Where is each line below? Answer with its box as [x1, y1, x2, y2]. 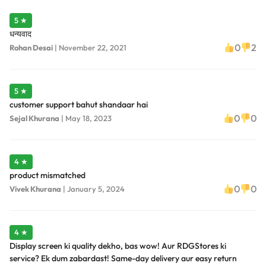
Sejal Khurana [9, 113, 59, 123]
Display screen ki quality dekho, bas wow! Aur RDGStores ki [9, 240, 226, 252]
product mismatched [9, 170, 85, 181]
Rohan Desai [9, 42, 53, 52]
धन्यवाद [9, 28, 31, 40]
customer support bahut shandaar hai [9, 99, 148, 110]
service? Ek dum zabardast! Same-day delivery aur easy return [9, 253, 237, 264]
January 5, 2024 [67, 183, 125, 194]
